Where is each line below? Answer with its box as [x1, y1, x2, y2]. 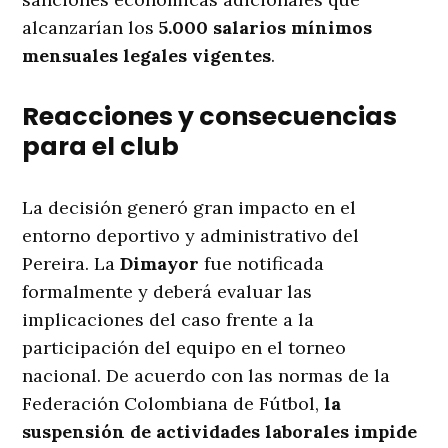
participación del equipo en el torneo [22, 336, 347, 360]
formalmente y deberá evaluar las [22, 280, 313, 304]
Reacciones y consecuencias [22, 99, 398, 135]
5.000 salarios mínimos [159, 16, 373, 40]
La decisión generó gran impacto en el [22, 196, 357, 220]
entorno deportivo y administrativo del [22, 224, 360, 248]
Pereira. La [22, 252, 121, 276]
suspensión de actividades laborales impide [22, 420, 418, 444]
